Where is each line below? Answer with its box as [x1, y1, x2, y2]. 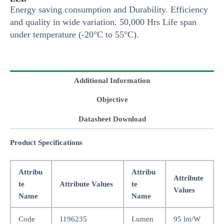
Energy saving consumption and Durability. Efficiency [10, 4, 208, 14]
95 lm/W [173, 214, 200, 223]
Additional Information [74, 76, 150, 84]
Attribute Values [59, 179, 113, 188]
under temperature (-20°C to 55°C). [10, 29, 139, 39]
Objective [96, 95, 128, 104]
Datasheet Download [78, 114, 146, 123]
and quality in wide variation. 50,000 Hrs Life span [10, 16, 196, 27]
